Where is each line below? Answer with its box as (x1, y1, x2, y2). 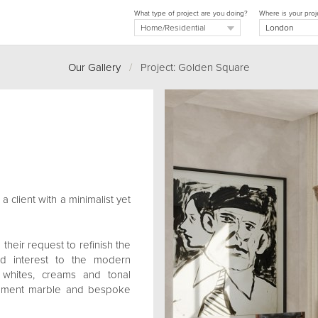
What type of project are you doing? (134, 9, 248, 18)
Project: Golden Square (132, 61, 250, 74)
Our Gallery (68, 61, 121, 74)
